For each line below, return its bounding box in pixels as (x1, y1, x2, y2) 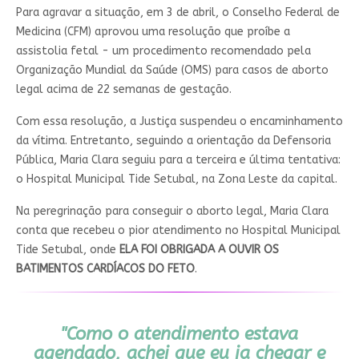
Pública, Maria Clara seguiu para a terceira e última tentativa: (15, 152, 341, 167)
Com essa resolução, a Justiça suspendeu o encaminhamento (15, 114, 343, 128)
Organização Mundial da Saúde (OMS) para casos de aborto (15, 63, 329, 77)
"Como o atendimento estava (61, 323, 298, 345)
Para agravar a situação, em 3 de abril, (15, 5, 222, 19)
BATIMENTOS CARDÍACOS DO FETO (15, 261, 195, 276)
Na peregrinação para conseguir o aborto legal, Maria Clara (15, 204, 329, 218)
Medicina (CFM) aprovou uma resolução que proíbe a (15, 24, 290, 38)
